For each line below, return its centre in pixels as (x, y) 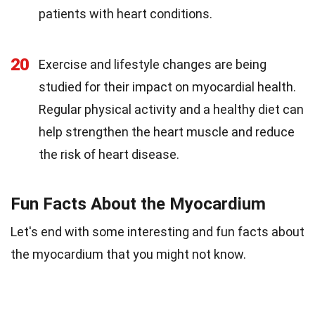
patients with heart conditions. (126, 13)
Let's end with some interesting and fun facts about (157, 231)
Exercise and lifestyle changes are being (153, 64)
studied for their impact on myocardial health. (167, 86)
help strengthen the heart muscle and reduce (167, 131)
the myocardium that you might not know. (128, 254)
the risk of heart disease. (109, 154)
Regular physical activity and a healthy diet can (171, 109)
